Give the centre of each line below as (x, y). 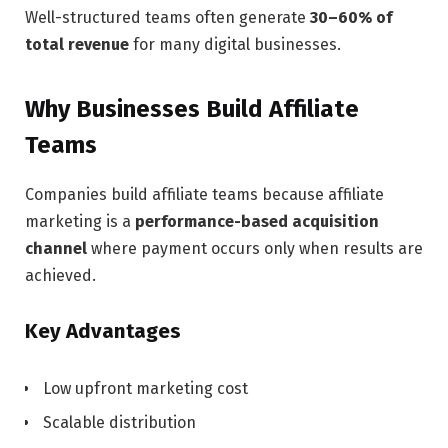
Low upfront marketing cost (145, 389)
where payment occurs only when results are (255, 248)
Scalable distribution (119, 423)
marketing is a (80, 221)
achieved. (60, 275)
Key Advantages (103, 331)
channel (56, 248)
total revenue (77, 45)
